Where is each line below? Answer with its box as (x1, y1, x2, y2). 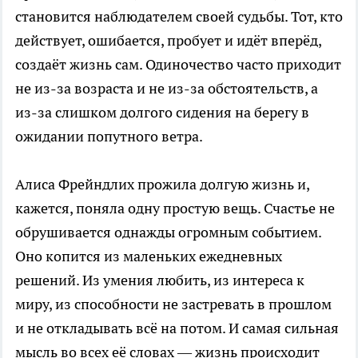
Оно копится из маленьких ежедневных (15, 246, 282, 265)
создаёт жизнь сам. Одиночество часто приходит (15, 54, 341, 74)
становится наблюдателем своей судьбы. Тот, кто (15, 6, 343, 26)
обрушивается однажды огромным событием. (15, 222, 321, 241)
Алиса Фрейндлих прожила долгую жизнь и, (15, 174, 309, 193)
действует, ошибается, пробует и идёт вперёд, (15, 30, 321, 50)
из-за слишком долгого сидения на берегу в (15, 102, 309, 121)
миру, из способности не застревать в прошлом (15, 294, 332, 313)
